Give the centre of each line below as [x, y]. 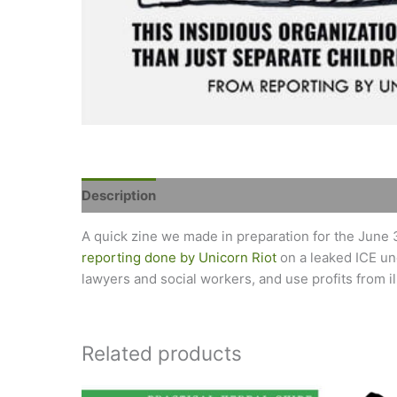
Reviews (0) [211, 195]
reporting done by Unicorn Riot [179, 258]
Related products [162, 354]
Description [119, 195]
